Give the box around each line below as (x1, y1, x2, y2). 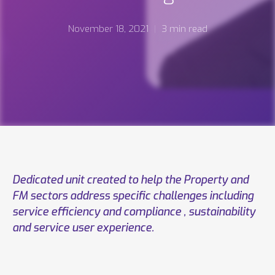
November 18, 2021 (68, 23, 149, 35)
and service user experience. (12, 220, 155, 235)
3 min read (161, 23, 207, 35)
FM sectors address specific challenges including (12, 188, 254, 203)
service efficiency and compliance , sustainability (12, 204, 256, 219)
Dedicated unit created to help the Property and (12, 172, 249, 187)
